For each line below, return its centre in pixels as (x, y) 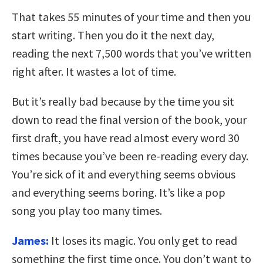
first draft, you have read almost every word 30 (126, 138)
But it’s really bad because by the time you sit (123, 102)
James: (30, 241)
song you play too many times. (87, 211)
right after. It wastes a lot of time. (94, 72)
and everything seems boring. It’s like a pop (119, 193)
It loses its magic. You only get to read (144, 241)
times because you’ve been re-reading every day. (130, 156)
